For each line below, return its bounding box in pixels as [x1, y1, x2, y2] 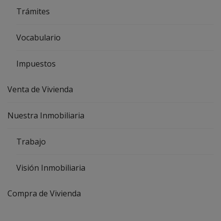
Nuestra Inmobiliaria [7, 110, 84, 121]
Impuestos [16, 58, 56, 69]
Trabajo [16, 136, 46, 147]
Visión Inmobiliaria [16, 162, 85, 173]
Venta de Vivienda [7, 83, 73, 95]
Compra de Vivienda [7, 187, 81, 199]
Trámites [16, 5, 50, 17]
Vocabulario [16, 32, 61, 43]
